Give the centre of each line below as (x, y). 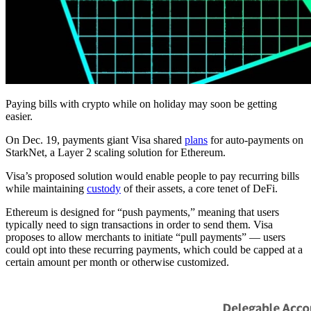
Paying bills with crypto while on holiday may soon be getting (141, 103)
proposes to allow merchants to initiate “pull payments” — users (145, 237)
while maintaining (46, 188)
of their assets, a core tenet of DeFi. (199, 188)
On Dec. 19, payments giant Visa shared (95, 140)
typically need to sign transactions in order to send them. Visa (139, 224)
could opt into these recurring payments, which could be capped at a (154, 249)
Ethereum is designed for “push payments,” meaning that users (142, 212)
